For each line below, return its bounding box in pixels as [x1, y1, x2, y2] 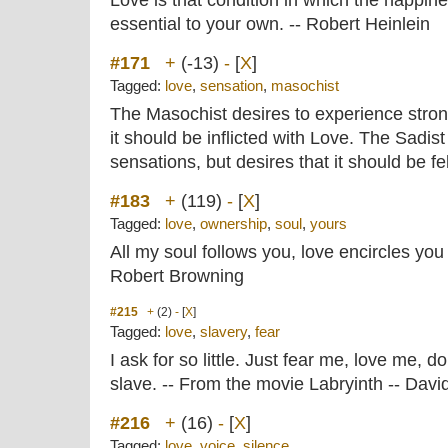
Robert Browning [110, 266, 244, 286]
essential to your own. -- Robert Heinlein [110, 14, 430, 34]
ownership [200, 216, 267, 232]
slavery [200, 324, 247, 340]
